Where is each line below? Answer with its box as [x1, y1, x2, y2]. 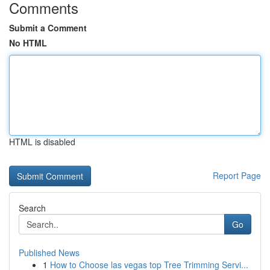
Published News [19, 246, 80, 259]
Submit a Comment [9, 22, 87, 34]
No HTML [9, 37, 47, 49]
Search [19, 202, 46, 214]
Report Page [213, 169, 261, 181]
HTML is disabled [9, 136, 75, 148]
